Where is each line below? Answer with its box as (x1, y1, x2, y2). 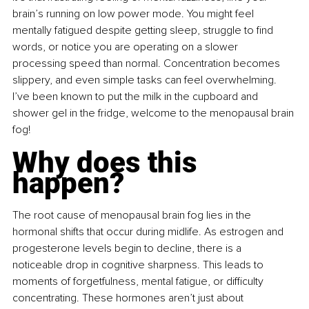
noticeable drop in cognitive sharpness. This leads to (12, 257, 266, 272)
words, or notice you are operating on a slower (12, 39, 241, 54)
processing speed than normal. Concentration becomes (12, 56, 283, 70)
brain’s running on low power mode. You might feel (12, 6, 257, 21)
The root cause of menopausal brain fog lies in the (12, 208, 254, 222)
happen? (12, 166, 124, 200)
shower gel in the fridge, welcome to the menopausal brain (12, 106, 297, 120)
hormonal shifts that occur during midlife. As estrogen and (12, 224, 286, 239)
